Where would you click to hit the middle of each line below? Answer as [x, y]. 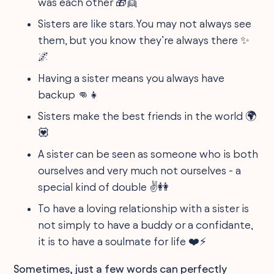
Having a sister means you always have [131, 78]
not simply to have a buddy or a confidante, [146, 225]
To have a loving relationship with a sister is [144, 208]
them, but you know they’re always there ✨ [144, 40]
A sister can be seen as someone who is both [148, 154]
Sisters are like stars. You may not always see [145, 24]
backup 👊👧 [69, 94]
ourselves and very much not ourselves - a [140, 170]
